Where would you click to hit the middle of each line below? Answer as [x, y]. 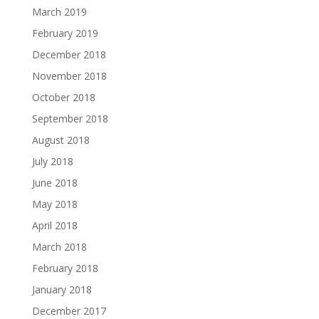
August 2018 [61, 140]
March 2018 [59, 247]
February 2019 [65, 33]
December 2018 [69, 54]
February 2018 [65, 268]
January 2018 [62, 289]
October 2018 [63, 97]
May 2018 [54, 204]
